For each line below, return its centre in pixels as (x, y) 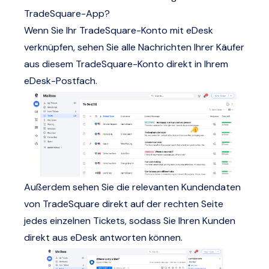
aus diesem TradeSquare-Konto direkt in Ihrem (126, 64)
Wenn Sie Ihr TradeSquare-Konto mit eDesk (119, 30)
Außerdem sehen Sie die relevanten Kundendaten (132, 187)
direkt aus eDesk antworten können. (103, 237)
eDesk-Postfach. (61, 81)
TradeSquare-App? (67, 14)
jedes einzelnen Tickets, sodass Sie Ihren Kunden (130, 220)
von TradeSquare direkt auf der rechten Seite (124, 204)
